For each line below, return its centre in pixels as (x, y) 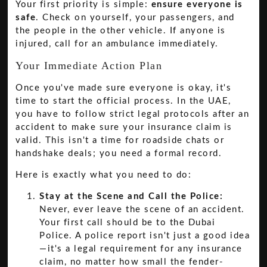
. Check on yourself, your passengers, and (135, 18)
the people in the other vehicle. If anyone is (121, 31)
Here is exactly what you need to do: (104, 175)
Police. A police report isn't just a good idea (145, 236)
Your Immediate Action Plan (89, 65)
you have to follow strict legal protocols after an (133, 114)
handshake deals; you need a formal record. (119, 153)
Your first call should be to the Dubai (128, 223)
